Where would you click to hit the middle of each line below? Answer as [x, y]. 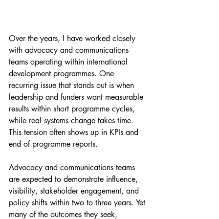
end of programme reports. [53, 144]
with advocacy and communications [70, 50]
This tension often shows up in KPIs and [75, 132]
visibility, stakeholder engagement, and [75, 191]
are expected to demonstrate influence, [75, 179]
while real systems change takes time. [72, 120]
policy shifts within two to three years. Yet [78, 202]
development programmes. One [63, 73]
